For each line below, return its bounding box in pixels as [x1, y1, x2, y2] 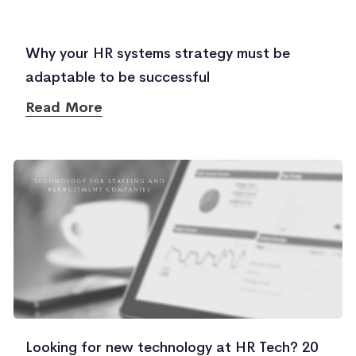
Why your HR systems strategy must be [25, 44, 290, 62]
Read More [25, 99, 103, 116]
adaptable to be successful [25, 68, 210, 86]
